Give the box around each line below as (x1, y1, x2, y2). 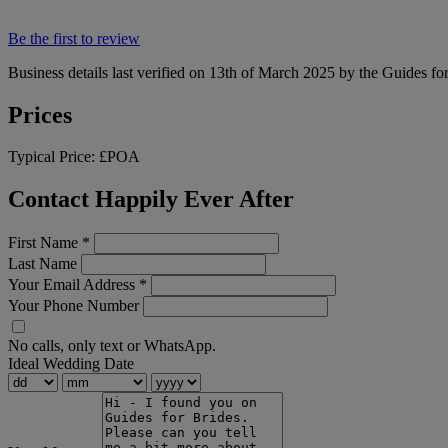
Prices (8, 101, 72, 128)
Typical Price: (8, 148, 99, 166)
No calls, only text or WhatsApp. (8, 337, 216, 355)
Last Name (8, 255, 77, 273)
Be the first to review (8, 29, 140, 47)
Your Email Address (8, 276, 139, 294)
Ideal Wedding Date (8, 355, 134, 373)
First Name (8, 234, 82, 252)
